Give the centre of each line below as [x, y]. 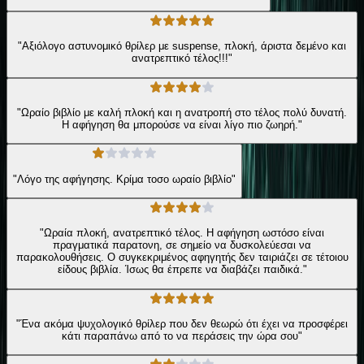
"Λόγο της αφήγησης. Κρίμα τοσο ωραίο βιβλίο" [124, 179]
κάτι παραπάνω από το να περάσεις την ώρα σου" [182, 336]
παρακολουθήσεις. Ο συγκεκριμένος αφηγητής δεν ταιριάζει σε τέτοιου [182, 258]
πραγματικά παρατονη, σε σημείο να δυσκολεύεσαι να [182, 245]
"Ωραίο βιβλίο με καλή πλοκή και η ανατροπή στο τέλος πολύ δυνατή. [182, 113]
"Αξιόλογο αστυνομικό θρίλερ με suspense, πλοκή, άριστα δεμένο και [182, 46]
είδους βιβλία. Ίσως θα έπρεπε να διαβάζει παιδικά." [182, 270]
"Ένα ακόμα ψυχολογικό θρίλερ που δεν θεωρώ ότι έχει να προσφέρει [182, 324]
